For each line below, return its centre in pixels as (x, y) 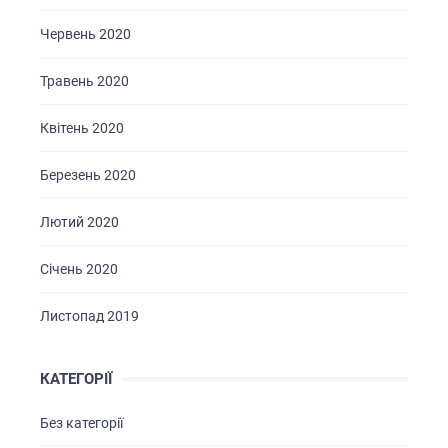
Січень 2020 (79, 269)
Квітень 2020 (82, 128)
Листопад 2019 (89, 316)
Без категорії (81, 423)
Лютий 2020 (79, 222)
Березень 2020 (88, 175)
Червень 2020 (85, 34)
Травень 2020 (84, 81)
